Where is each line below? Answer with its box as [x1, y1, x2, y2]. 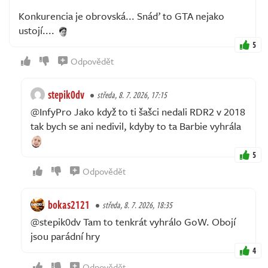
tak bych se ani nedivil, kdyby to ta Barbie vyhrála [31, 118, 241, 134]
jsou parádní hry [31, 229, 100, 244]
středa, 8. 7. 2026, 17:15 [97, 89, 167, 102]
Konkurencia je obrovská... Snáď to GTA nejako [19, 8, 224, 24]
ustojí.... [19, 23, 57, 38]
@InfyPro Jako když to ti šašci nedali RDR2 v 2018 [31, 104, 245, 120]
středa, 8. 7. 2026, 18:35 [102, 199, 172, 212]
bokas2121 [48, 197, 90, 213]
